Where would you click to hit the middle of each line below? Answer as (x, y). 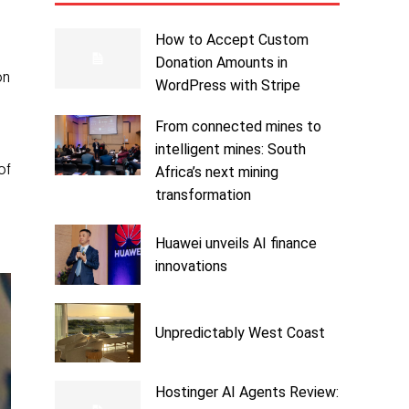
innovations (191, 267)
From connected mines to (238, 127)
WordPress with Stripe (227, 86)
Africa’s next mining (216, 173)
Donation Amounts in (221, 63)
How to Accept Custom (231, 40)
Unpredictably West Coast (240, 333)
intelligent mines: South (230, 150)
